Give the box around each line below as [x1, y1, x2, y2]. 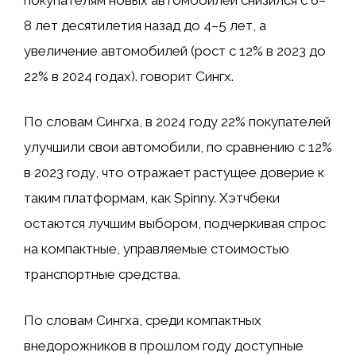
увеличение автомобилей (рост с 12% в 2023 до [24, 42, 326, 59]
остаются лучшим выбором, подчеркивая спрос [24, 215, 326, 232]
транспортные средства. [24, 266, 180, 283]
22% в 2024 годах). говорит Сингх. [24, 68, 234, 84]
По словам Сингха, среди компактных [24, 311, 261, 328]
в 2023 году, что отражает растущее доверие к [24, 164, 324, 181]
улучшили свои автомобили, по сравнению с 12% [24, 139, 332, 156]
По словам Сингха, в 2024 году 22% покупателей [24, 114, 331, 130]
